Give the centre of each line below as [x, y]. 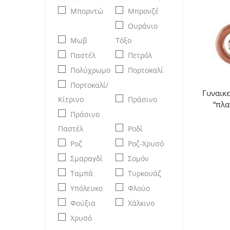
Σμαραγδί [87, 158]
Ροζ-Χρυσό [146, 143]
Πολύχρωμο [90, 70]
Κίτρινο [71, 99]
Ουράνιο [142, 26]
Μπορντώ [87, 11]
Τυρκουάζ [144, 173]
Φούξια [83, 203]
